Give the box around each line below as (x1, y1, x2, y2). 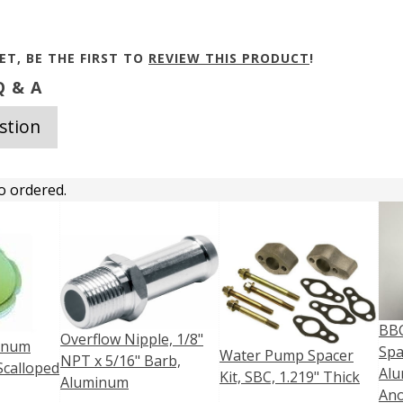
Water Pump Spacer (219, 345, 354, 366)
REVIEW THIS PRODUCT (148, 49, 309, 67)
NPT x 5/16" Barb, (60, 351, 181, 372)
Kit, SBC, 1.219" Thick (219, 367, 360, 388)
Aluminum (60, 372, 129, 393)
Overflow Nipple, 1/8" (60, 329, 203, 350)
